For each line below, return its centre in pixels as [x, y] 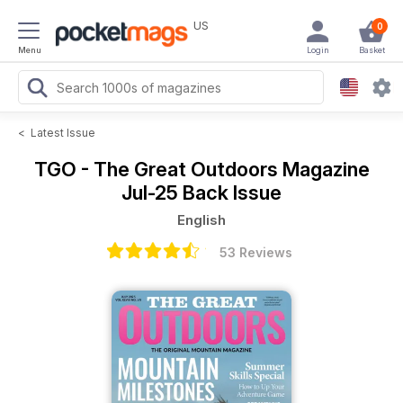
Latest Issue [63, 133]
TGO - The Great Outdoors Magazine [201, 169]
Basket [372, 50]
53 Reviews [255, 252]
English [201, 220]
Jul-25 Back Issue [201, 193]
